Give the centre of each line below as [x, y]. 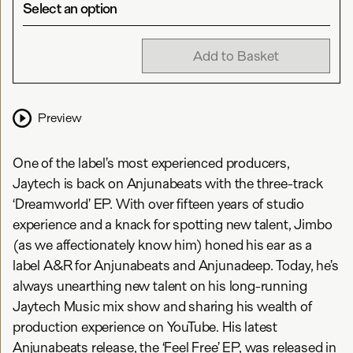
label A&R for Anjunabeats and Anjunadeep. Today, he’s [176, 266]
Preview [60, 118]
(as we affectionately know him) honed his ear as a [163, 245]
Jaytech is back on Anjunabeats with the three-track [168, 184]
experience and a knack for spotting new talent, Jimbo [173, 225]
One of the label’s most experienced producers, [151, 163]
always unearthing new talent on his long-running [160, 286]
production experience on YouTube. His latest [145, 327]
